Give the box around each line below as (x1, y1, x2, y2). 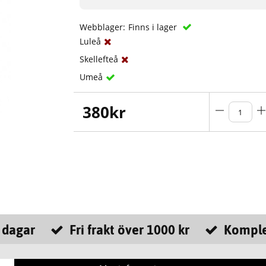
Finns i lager (128, 21, 180, 33)
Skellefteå (80, 53, 119, 65)
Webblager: (80, 21, 126, 33)
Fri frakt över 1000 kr (69, 222, 189, 238)
